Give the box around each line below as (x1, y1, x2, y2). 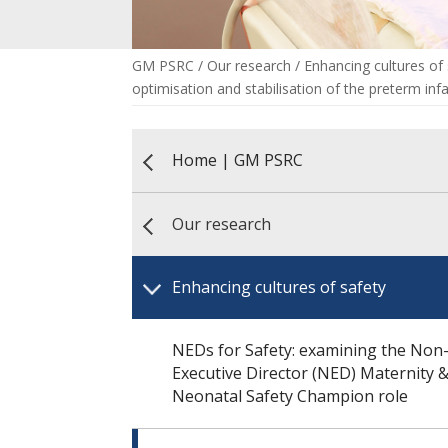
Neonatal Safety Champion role (172, 385, 408, 407)
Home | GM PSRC (172, 149, 303, 171)
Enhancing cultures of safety (172, 276, 386, 298)
